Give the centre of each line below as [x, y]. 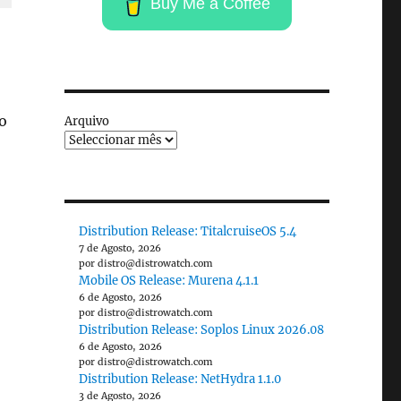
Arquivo [86, 121]
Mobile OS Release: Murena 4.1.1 [169, 281]
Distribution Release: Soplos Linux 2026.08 [202, 330]
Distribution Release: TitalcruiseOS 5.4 [188, 231]
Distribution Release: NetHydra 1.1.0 [180, 379]
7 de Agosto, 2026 [120, 248]
